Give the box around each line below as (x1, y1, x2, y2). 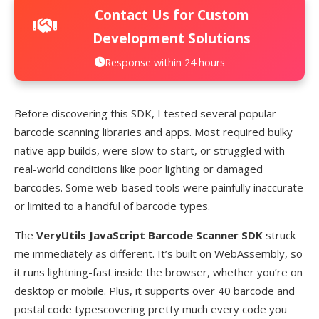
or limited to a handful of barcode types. (14, 198, 210, 213)
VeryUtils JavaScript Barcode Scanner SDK (36, 227, 263, 242)
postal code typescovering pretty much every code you (14, 301, 287, 316)
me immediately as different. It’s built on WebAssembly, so (14, 246, 303, 261)
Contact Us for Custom (94, 4, 249, 24)
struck (263, 227, 296, 242)
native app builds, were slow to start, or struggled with (14, 142, 285, 157)
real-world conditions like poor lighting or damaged (14, 161, 263, 176)
